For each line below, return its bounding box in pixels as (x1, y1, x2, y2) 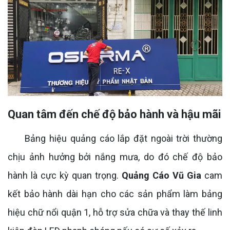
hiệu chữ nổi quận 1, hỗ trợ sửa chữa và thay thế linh (8, 207, 222, 218)
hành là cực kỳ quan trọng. (8, 170, 122, 181)
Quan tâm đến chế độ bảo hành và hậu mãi (8, 108, 221, 121)
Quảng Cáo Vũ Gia (122, 170, 201, 181)
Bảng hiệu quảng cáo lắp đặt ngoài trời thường (8, 133, 222, 144)
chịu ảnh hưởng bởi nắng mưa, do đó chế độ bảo (8, 151, 222, 163)
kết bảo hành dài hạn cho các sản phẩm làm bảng (8, 188, 222, 200)
